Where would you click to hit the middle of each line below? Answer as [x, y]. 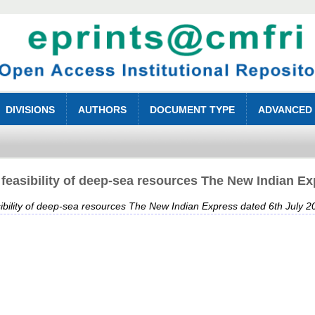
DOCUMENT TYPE [193, 110]
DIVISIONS [31, 110]
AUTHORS [103, 110]
